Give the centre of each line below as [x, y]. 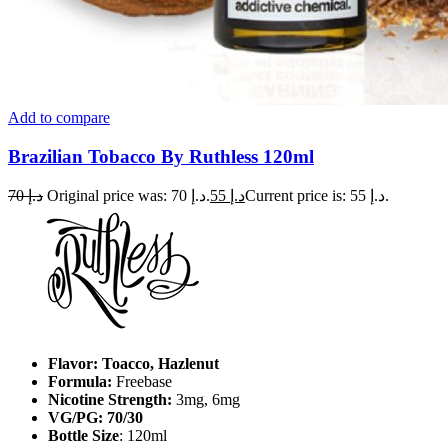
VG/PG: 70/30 [95, 418]
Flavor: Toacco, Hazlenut [133, 364]
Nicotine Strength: [112, 400]
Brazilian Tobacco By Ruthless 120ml [161, 156]
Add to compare [59, 117]
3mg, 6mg [208, 400]
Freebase [142, 382]
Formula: [80, 382]
